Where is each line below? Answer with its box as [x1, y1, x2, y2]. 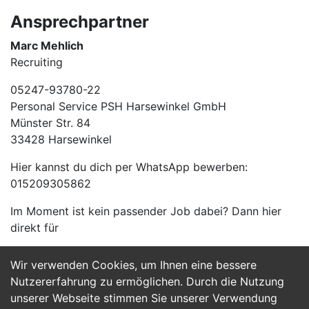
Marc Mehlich [10, 39, 83, 52]
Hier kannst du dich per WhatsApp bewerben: [10, 160, 248, 174]
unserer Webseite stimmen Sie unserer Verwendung [10, 291, 277, 305]
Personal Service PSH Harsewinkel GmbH [10, 99, 226, 113]
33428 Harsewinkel [10, 132, 112, 146]
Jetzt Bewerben [103, 270, 206, 286]
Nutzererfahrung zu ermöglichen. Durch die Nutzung [10, 275, 284, 288]
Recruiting [10, 55, 63, 69]
